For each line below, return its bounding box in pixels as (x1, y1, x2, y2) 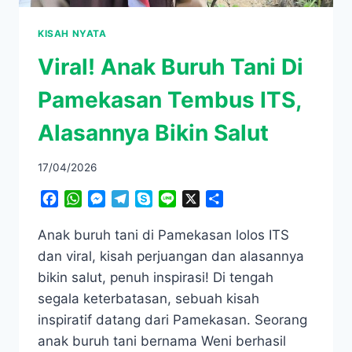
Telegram (129, 191, 184, 207)
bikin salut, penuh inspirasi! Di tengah (38, 269, 273, 286)
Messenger (105, 191, 170, 207)
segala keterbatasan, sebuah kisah (38, 291, 259, 307)
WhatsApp (82, 191, 143, 207)
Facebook (58, 191, 117, 207)
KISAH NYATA (38, 27, 107, 39)
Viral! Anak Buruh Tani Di (38, 53, 303, 80)
